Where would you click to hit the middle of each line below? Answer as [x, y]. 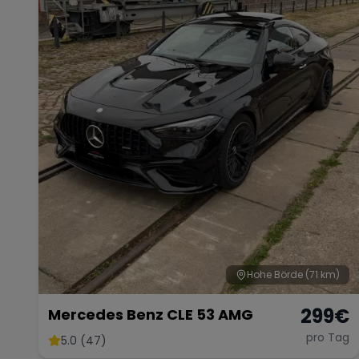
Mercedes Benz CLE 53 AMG [151, 315]
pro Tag [328, 338]
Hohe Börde [275, 275]
